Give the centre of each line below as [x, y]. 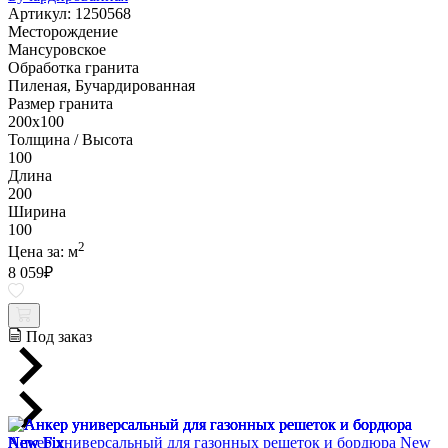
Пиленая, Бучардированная [101, 85]
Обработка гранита [73, 67]
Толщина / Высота [70, 139]
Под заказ [59, 337]
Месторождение [63, 31]
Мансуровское [57, 49]
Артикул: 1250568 [69, 13]
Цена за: [38, 252]
